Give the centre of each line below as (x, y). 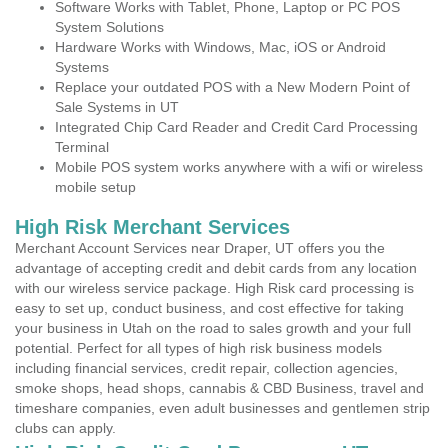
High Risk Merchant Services (152, 227)
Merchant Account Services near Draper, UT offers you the (200, 248)
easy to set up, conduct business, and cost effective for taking (209, 308)
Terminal (82, 147)
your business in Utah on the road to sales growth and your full (213, 328)
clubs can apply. (65, 428)
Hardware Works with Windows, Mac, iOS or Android (220, 47)
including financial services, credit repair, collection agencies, (206, 368)
